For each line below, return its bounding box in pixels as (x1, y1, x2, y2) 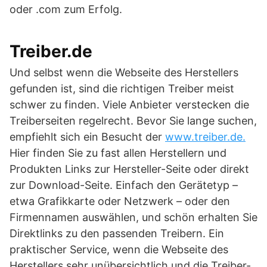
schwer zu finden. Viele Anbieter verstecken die (10, 98, 249, 111)
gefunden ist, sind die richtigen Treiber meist (10, 82, 234, 95)
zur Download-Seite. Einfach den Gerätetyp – (10, 179, 238, 191)
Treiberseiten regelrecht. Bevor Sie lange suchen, (10, 114, 257, 127)
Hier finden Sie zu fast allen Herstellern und (10, 147, 226, 159)
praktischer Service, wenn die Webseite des (10, 243, 228, 256)
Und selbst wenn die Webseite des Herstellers (10, 66, 238, 79)
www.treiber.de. (165, 131, 246, 143)
